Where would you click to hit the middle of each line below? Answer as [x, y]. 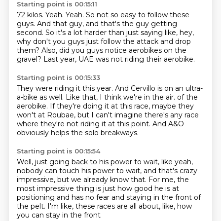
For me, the [168, 180]
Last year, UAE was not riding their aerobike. [119, 59]
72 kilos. [31, 15]
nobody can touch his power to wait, [80, 171]
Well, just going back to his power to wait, [89, 162]
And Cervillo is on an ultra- [159, 88]
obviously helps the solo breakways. [77, 133]
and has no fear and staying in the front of [129, 197]
